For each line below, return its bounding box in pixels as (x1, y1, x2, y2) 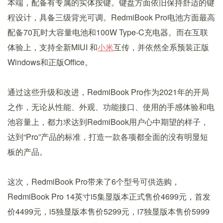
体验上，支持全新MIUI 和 (7, 41, 98, 53)
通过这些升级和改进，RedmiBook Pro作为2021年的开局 (7, 86, 209, 98)
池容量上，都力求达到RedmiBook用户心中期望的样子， (7, 116, 209, 128)
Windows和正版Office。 (7, 56, 93, 68)
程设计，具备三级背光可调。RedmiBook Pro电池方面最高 (7, 11, 215, 23)
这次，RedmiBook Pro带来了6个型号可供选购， (7, 176, 180, 188)
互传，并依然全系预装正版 (113, 41, 209, 53)
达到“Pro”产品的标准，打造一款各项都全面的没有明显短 (7, 131, 208, 143)
